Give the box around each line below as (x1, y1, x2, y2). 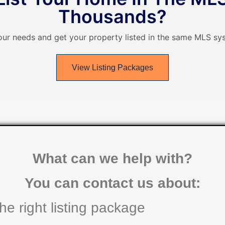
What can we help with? (33, 150, 192, 166)
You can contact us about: (25, 175, 200, 191)
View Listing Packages (72, 63, 153, 72)
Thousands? (58, 5, 167, 28)
